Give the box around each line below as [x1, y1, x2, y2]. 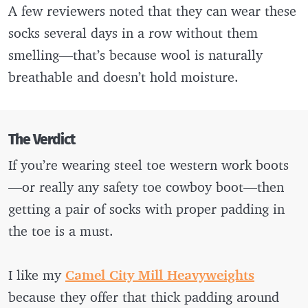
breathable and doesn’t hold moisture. [8, 67, 239, 85]
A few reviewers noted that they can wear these [8, 1, 296, 19]
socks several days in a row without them [8, 23, 258, 41]
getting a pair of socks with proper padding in [8, 199, 285, 217]
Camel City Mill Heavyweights [65, 265, 254, 283]
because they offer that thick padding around [8, 287, 279, 305]
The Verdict [8, 131, 75, 148]
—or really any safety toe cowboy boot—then [8, 177, 284, 195]
